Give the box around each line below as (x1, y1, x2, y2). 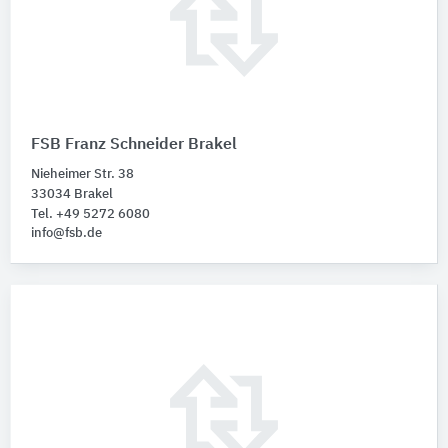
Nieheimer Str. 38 (31, 168, 134, 182)
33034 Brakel (31, 188, 113, 202)
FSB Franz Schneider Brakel (31, 137, 237, 154)
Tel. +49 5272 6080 (31, 208, 150, 222)
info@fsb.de (31, 227, 102, 241)
